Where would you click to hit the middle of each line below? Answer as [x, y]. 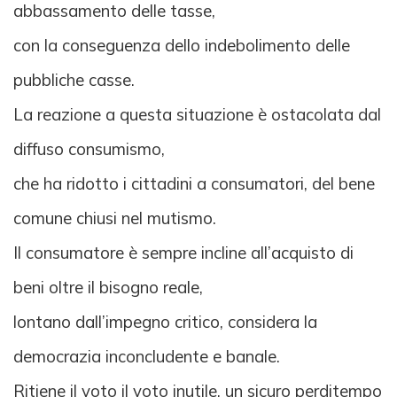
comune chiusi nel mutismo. [115, 218]
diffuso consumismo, [89, 149]
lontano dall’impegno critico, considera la [165, 322]
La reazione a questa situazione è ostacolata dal [197, 115]
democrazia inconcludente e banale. [147, 357]
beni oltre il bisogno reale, [108, 288]
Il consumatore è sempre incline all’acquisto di [183, 253]
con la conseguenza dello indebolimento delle [182, 46]
